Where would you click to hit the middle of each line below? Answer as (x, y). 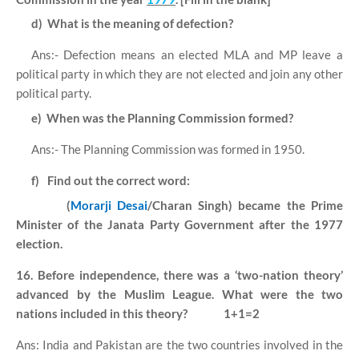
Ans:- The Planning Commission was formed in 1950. (167, 149)
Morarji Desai (109, 205)
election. (39, 243)
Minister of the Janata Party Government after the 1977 (179, 224)
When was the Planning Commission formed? (169, 117)
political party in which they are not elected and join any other (179, 74)
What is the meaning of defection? (140, 24)
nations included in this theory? (103, 313)
